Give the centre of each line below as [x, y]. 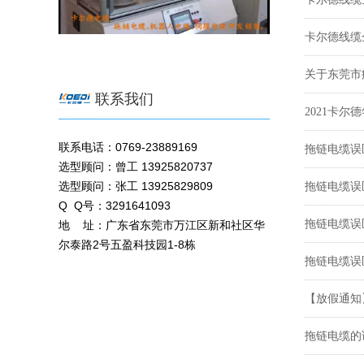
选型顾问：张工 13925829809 [136, 186]
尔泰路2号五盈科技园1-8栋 [127, 244]
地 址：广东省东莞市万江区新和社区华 [162, 225]
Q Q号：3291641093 [115, 205]
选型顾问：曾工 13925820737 [136, 166]
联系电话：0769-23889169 [128, 147]
